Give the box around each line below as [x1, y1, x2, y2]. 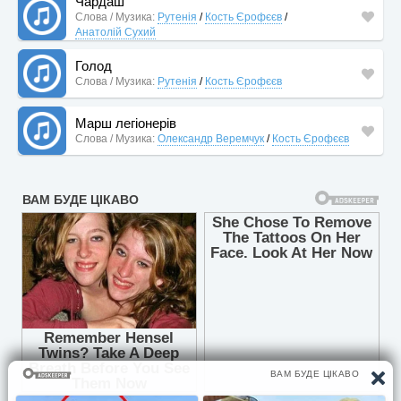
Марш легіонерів [75, 115, 176, 131]
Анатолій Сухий [75, 25, 156, 38]
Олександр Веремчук [158, 132, 264, 145]
